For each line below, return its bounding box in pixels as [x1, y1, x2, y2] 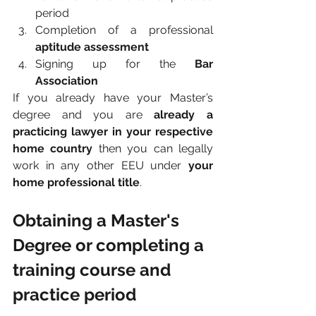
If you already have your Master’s [13, 91, 213, 104]
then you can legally [98, 142, 214, 155]
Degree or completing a [13, 235, 208, 255]
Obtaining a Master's [13, 210, 183, 231]
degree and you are [13, 108, 154, 121]
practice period [13, 284, 136, 305]
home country [13, 142, 99, 155]
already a [154, 108, 214, 121]
